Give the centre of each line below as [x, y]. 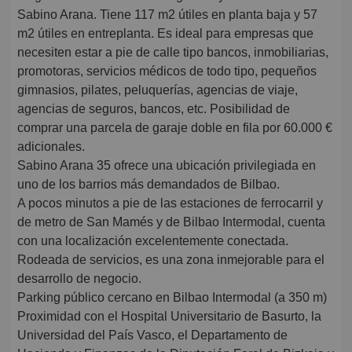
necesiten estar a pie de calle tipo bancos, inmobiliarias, [173, 53]
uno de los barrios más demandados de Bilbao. [148, 185]
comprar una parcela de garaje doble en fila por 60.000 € [175, 128]
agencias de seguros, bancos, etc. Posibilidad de [154, 109]
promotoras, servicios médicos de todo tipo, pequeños [167, 71]
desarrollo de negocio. [79, 279]
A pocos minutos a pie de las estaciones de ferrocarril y [170, 203]
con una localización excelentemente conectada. [153, 241]
